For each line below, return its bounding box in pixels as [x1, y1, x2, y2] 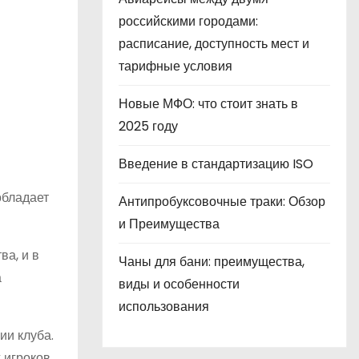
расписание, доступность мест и [119, 34, 309, 53]
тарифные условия [119, 57, 232, 75]
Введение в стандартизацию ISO [119, 155, 313, 173]
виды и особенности [119, 275, 240, 293]
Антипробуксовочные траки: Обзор [119, 192, 325, 211]
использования [119, 297, 209, 316]
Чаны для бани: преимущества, [119, 252, 305, 271]
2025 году [119, 117, 178, 135]
